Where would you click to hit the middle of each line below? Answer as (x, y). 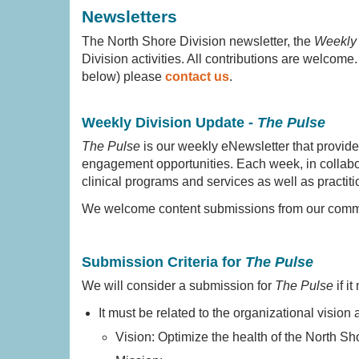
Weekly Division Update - (169, 123)
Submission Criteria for (163, 262)
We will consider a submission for (178, 286)
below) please (123, 77)
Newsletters (129, 16)
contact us (197, 77)
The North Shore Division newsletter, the (196, 41)
